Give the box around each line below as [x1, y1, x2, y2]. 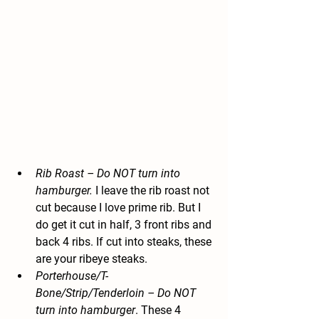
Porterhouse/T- [36, 269, 108, 283]
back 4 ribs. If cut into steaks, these [36, 235, 214, 249]
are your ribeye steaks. [36, 252, 147, 266]
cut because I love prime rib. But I [36, 201, 204, 215]
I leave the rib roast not [93, 184, 212, 198]
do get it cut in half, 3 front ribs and [36, 218, 214, 232]
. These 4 [135, 303, 184, 318]
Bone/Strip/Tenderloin [36, 286, 145, 300]
